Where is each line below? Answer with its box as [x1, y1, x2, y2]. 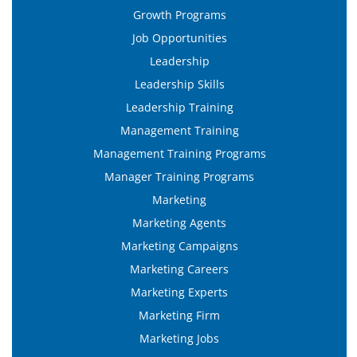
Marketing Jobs [139, 330, 219, 346]
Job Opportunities [131, 29, 227, 45]
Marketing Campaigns [120, 237, 238, 253]
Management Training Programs [92, 145, 266, 161]
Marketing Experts [131, 284, 228, 300]
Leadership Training [125, 99, 233, 115]
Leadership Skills [134, 76, 225, 92]
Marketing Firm [139, 307, 220, 323]
